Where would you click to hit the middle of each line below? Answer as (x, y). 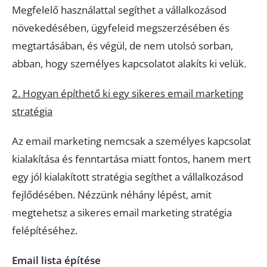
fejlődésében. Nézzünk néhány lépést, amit (112, 195)
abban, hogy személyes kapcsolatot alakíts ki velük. (129, 63)
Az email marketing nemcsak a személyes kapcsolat (131, 141)
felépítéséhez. (45, 230)
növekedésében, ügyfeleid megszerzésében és (121, 28)
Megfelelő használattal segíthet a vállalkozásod (119, 10)
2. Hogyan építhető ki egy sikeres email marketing (128, 93)
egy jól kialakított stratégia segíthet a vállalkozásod (128, 177)
